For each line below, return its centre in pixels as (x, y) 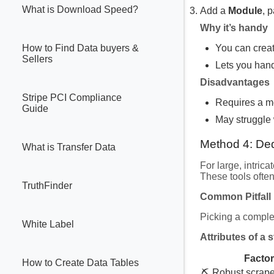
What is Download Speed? (80, 10)
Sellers (37, 59)
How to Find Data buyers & (80, 48)
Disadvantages (235, 82)
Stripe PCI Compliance (72, 98)
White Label (48, 224)
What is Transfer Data (69, 147)
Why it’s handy (234, 28)
